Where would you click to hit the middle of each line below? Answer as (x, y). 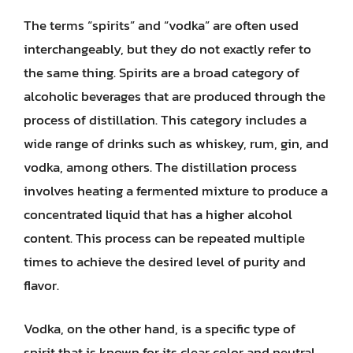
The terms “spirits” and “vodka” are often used (161, 25)
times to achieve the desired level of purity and (165, 261)
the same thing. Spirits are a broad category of (162, 72)
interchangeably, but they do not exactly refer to (167, 48)
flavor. (41, 285)
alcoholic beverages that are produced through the (175, 96)
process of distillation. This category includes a (165, 119)
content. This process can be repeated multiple (164, 238)
